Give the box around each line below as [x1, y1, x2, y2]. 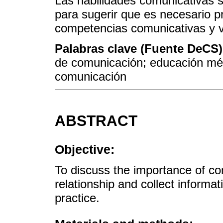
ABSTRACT [55, 112, 137, 129]
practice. [55, 191, 100, 205]
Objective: [55, 142, 114, 157]
